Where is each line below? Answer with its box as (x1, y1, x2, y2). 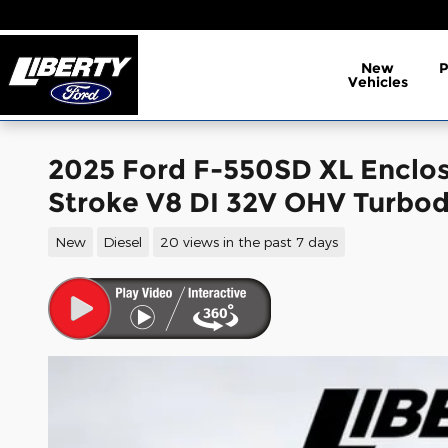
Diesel (103, 232, 143, 250)
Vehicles (347, 73, 408, 91)
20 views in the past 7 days (159, 232, 338, 250)
